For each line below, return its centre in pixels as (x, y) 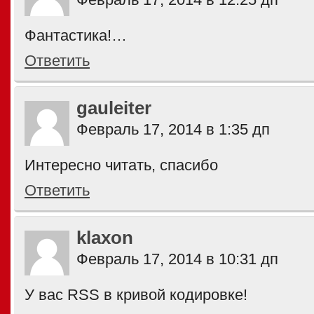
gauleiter (114, 108)
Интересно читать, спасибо (121, 165)
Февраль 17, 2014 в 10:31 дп (177, 259)
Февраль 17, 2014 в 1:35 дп (173, 129)
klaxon (105, 238)
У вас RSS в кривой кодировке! (136, 295)
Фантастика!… (76, 35)
